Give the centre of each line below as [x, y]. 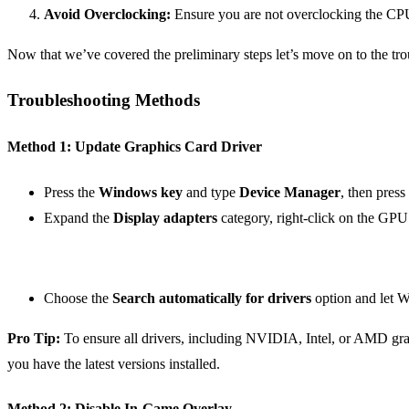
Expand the [79, 217]
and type [211, 192]
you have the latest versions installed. [114, 363]
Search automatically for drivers [212, 298]
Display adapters [165, 217]
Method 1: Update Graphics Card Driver [135, 147]
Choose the [78, 298]
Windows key [141, 192]
